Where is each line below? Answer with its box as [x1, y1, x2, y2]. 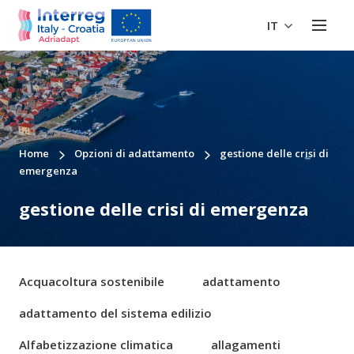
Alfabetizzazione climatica [19, 337, 173, 352]
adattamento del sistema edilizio [19, 305, 212, 321]
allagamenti [211, 337, 281, 352]
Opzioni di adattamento [74, 146, 194, 161]
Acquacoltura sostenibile [19, 273, 164, 289]
